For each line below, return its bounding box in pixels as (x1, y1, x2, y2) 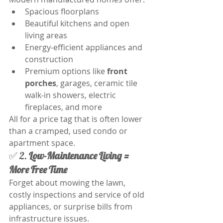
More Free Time (9, 163, 67, 176)
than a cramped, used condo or (9, 125, 129, 136)
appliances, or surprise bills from (9, 201, 134, 212)
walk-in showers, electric (25, 90, 118, 101)
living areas (25, 30, 67, 41)
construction (25, 54, 73, 65)
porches (25, 78, 56, 89)
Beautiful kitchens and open (25, 18, 131, 29)
